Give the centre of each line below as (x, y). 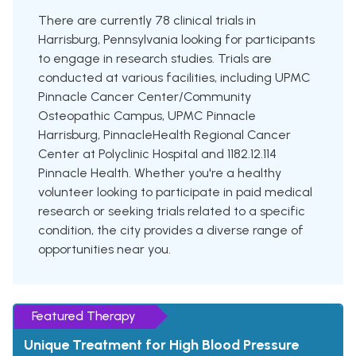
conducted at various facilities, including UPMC (174, 78)
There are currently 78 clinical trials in (147, 21)
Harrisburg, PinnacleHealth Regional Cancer (164, 135)
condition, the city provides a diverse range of (171, 230)
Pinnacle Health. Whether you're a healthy (160, 173)
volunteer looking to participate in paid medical (175, 192)
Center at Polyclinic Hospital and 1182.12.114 (157, 154)
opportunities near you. (104, 250)
